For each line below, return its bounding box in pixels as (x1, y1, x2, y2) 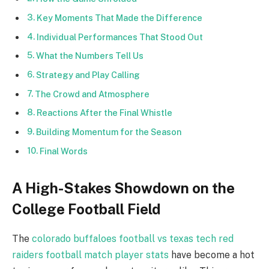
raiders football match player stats (12, 249, 169, 261)
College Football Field (12, 200, 160, 217)
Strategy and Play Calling (35, 70, 140, 80)
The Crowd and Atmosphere (34, 88, 150, 99)
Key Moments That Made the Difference (36, 13, 202, 23)
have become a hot (169, 249, 255, 261)
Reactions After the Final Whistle (36, 107, 172, 118)
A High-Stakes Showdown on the (12, 179, 235, 196)
